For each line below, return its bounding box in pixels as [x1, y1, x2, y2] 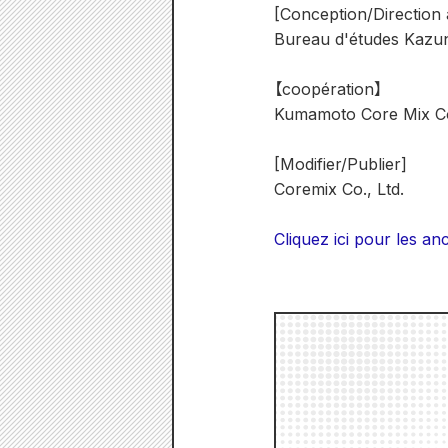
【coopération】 [274, 79, 382, 99]
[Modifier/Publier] [274, 154, 407, 174]
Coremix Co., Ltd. [274, 179, 404, 199]
